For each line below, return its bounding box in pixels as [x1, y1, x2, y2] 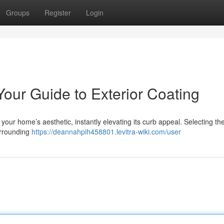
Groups [6, 7, 29, 17]
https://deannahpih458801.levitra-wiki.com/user [31, 126, 181, 136]
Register [44, 7, 71, 17]
